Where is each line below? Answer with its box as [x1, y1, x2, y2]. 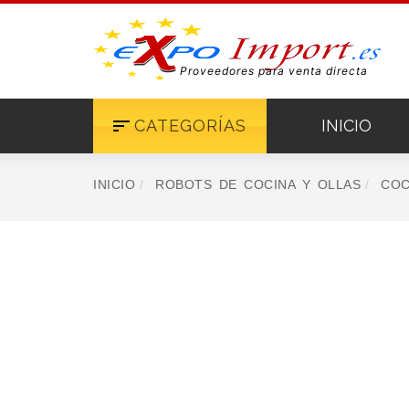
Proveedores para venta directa [180, 64, 368, 78]
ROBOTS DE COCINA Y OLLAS [155, 177, 361, 192]
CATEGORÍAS [134, 116, 246, 135]
